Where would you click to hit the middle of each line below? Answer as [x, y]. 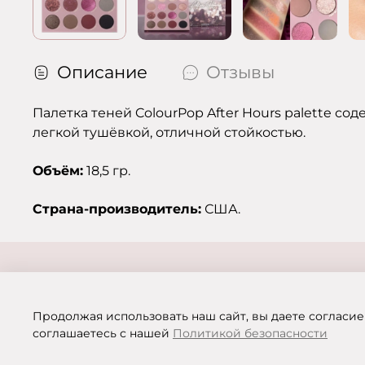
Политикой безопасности [250, 334]
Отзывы [240, 73]
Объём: [58, 171]
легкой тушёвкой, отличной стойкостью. [169, 133]
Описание [102, 73]
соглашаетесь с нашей [103, 334]
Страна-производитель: [117, 209]
